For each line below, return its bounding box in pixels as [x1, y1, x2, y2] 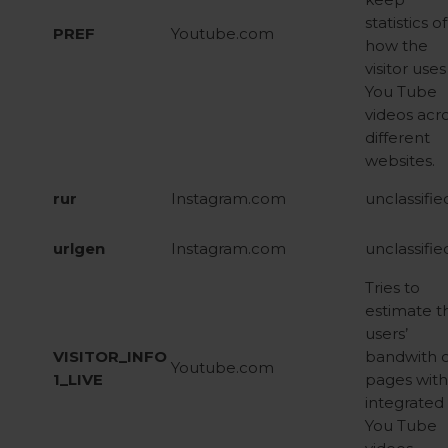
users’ [365, 324, 408, 343]
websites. [365, 151, 435, 170]
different [365, 128, 430, 147]
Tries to [365, 278, 420, 297]
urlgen [53, 239, 105, 258]
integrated [365, 393, 444, 412]
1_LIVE [53, 370, 103, 389]
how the [365, 36, 428, 55]
